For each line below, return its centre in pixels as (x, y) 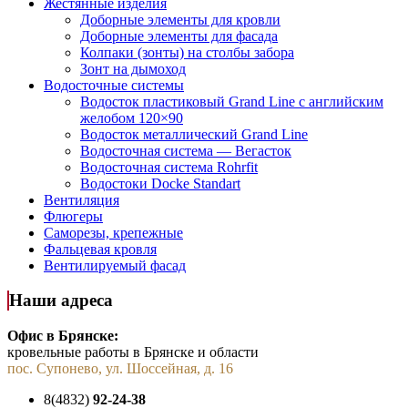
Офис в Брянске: (63, 336)
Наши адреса (61, 301)
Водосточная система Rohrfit (169, 167)
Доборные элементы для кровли (180, 19)
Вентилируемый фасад (115, 265)
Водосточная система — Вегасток (186, 150)
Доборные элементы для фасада (179, 36)
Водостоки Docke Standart (160, 183)
